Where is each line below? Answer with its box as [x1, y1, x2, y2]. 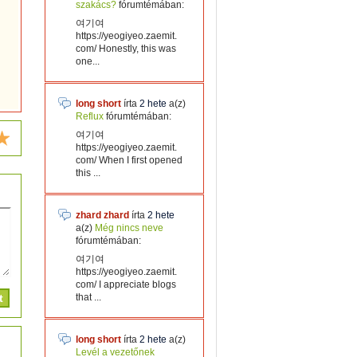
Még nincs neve [95, 222, 163, 233]
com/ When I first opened [76, 155, 182, 166]
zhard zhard [76, 210, 129, 221]
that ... [76, 292, 101, 303]
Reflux [76, 111, 104, 122]
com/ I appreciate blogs [76, 279, 176, 290]
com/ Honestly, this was [76, 43, 176, 54]
